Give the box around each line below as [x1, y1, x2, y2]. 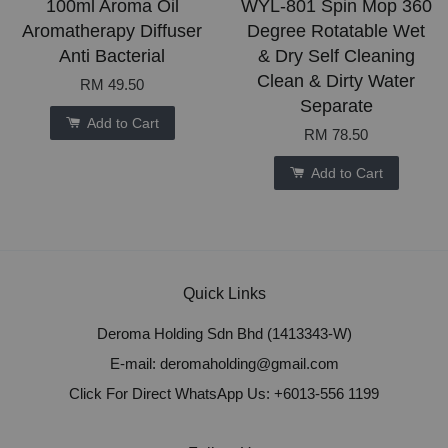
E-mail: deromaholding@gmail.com [109, 355, 339, 373]
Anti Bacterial [59, 46, 165, 67]
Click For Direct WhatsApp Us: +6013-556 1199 [69, 384, 379, 402]
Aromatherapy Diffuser [22, 21, 202, 42]
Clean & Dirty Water [257, 71, 415, 92]
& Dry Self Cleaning [257, 46, 415, 67]
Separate [299, 96, 373, 117]
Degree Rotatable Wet [247, 21, 425, 42]
